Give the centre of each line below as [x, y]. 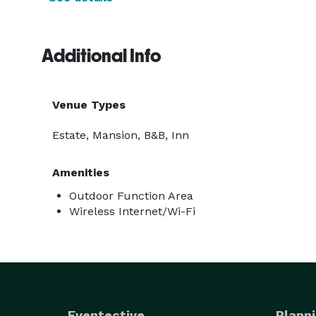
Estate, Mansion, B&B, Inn [121, 135]
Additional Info [101, 56]
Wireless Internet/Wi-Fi [132, 211]
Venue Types [89, 105]
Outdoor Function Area [131, 196]
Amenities [81, 172]
